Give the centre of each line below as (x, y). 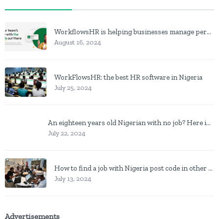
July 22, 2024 (67, 133)
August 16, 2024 (78, 42)
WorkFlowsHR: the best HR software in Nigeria (128, 77)
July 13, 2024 (73, 178)
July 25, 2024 (73, 88)
